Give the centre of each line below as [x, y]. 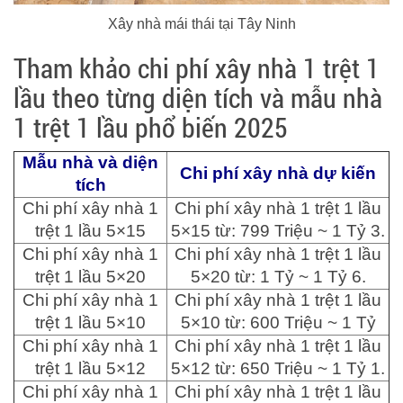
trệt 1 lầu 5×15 [90, 231]
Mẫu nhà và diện [90, 162]
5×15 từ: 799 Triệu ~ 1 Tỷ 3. [278, 231]
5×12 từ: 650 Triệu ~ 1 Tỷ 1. [278, 368]
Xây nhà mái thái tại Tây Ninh [201, 24]
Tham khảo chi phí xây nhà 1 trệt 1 [197, 68]
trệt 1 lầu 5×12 [90, 368]
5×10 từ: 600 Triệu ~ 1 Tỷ [278, 322]
